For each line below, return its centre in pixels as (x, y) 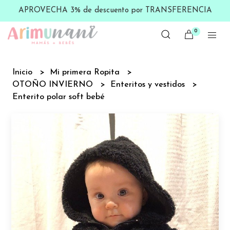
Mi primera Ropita (86, 72)
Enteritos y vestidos (149, 84)
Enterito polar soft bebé (59, 97)
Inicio (24, 72)
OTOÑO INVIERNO (54, 84)
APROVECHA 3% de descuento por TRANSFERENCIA (115, 11)
